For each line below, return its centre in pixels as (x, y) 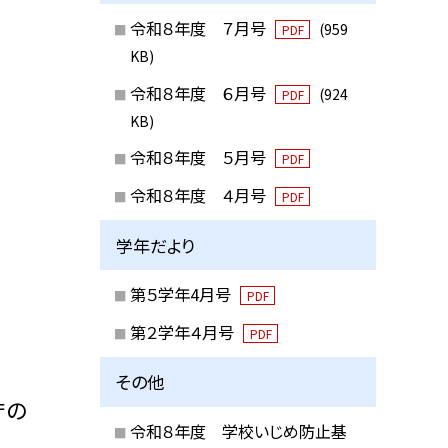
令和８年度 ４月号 (199, 195)
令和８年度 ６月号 (199, 92)
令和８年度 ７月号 (199, 27)
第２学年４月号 (183, 331)
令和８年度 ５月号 (199, 157)
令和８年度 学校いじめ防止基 (238, 430)
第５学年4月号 (182, 294)
